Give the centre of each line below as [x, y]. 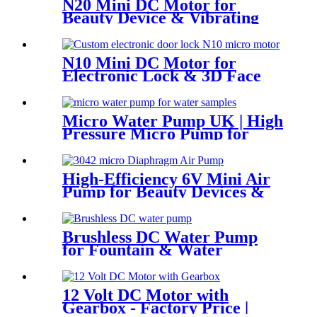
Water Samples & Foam [150, 147]
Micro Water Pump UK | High [173, 121]
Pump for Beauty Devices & [163, 192]
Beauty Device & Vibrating [161, 18]
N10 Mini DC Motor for [149, 63]
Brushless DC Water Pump [160, 237]
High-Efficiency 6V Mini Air [166, 179]
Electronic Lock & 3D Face [162, 76]
